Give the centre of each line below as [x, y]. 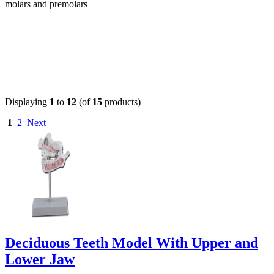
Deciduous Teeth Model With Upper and [131, 243]
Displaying [27, 102]
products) [121, 102]
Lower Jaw [40, 259]
